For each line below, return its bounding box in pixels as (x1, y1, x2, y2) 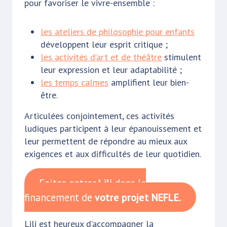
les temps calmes (41, 76, 108, 88)
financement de (24, 190, 95, 204)
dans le (114, 176, 146, 190)
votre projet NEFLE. (95, 190, 181, 204)
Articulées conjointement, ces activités (24, 109, 174, 122)
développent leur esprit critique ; (41, 38, 168, 50)
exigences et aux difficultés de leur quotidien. (24, 147, 201, 160)
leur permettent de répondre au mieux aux (24, 135, 187, 147)
